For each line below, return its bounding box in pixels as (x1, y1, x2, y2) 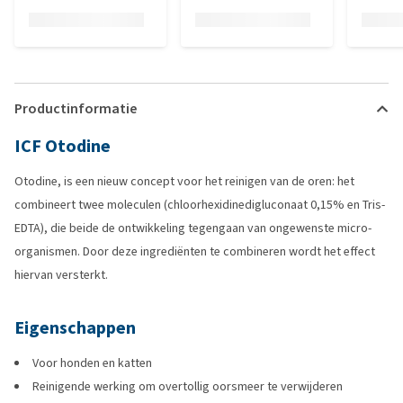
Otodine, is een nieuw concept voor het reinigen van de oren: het (14, 173, 354, 190)
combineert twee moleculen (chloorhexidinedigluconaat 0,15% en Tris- (14, 196, 385, 213)
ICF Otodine (14, 134, 111, 158)
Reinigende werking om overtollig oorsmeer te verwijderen (32, 378, 343, 395)
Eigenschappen (14, 316, 136, 340)
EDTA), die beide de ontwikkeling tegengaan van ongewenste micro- (14, 219, 372, 237)
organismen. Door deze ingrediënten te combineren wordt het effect (14, 243, 375, 260)
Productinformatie (14, 99, 137, 118)
